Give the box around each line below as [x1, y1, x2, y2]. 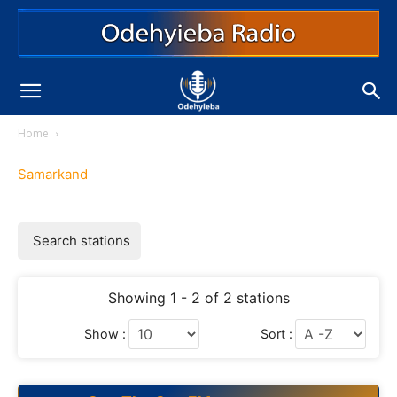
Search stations [33, 232, 130, 249]
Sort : [261, 326, 292, 341]
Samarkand [18, 166, 88, 183]
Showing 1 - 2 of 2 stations [107, 289, 290, 307]
